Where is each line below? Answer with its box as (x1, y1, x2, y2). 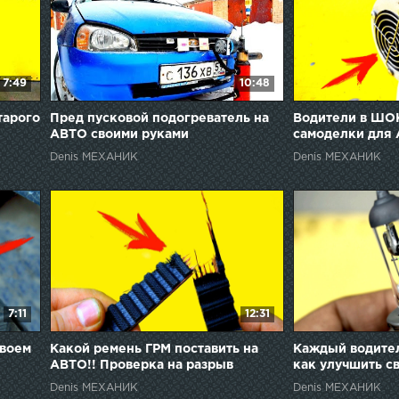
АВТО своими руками (49, 129, 189, 141)
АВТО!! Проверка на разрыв (49, 360, 233, 371)
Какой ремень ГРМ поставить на (49, 344, 258, 355)
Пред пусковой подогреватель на (49, 113, 269, 125)
